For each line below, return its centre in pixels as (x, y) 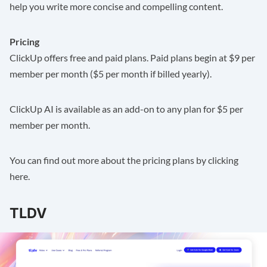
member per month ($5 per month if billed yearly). (111, 73)
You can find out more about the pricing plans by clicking (124, 160)
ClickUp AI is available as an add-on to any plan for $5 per (126, 108)
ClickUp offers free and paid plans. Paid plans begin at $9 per (132, 57)
